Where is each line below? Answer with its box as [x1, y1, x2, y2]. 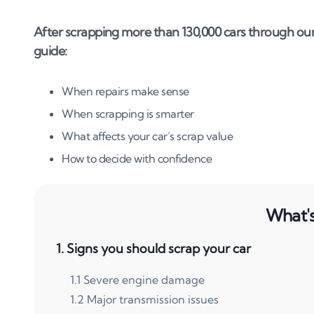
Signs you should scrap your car [67, 240, 251, 257]
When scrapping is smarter [62, 107, 194, 121]
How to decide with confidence [62, 151, 212, 166]
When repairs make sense [62, 84, 189, 99]
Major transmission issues [87, 292, 219, 307]
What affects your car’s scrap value [62, 129, 233, 144]
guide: [34, 43, 67, 60]
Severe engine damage [83, 273, 205, 287]
